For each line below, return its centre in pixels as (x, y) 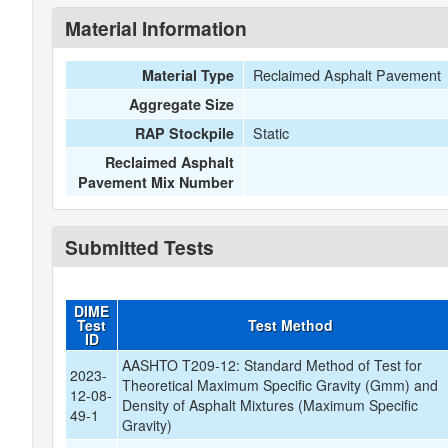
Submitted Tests (139, 247)
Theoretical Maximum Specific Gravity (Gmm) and (280, 385)
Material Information (156, 28)
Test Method (290, 325)
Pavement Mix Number (156, 182)
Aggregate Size (182, 104)
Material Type (188, 75)
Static (270, 132)
